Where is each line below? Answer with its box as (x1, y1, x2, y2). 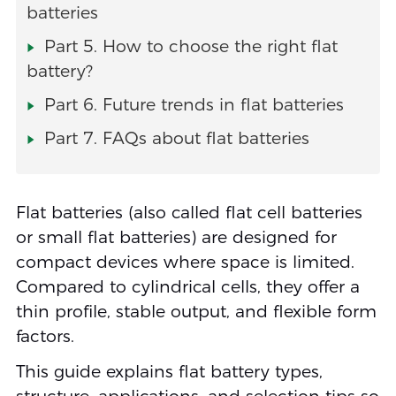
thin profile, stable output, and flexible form (15, 301, 377, 323)
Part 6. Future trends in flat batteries (43, 95, 344, 116)
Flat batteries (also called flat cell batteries (15, 202, 362, 224)
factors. (15, 326, 74, 347)
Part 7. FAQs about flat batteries (43, 128, 309, 149)
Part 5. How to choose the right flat (43, 36, 338, 57)
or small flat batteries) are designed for (15, 227, 337, 248)
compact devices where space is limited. (15, 252, 354, 273)
